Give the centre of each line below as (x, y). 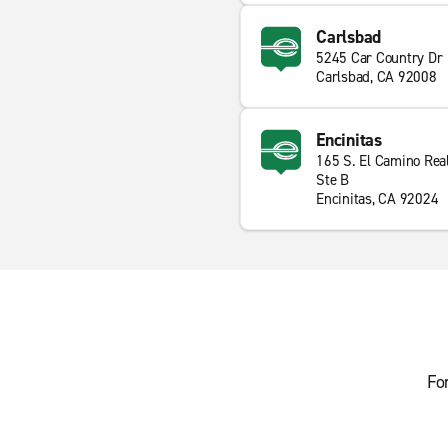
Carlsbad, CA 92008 (376, 77)
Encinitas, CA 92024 (377, 199)
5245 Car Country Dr (379, 58)
